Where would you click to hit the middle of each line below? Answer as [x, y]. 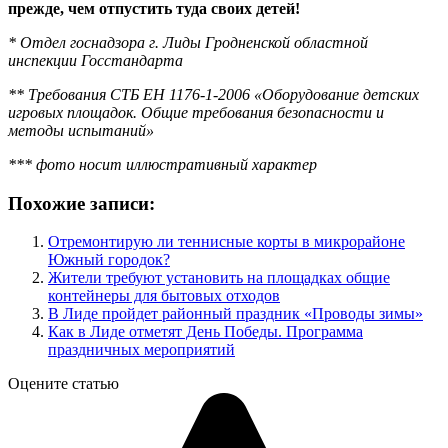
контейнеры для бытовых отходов [164, 296]
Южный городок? [109, 260]
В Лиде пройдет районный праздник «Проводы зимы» [235, 314]
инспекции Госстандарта [95, 60]
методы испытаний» [81, 130]
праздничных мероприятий [141, 350]
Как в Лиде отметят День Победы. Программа [205, 332]
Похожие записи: [81, 203]
